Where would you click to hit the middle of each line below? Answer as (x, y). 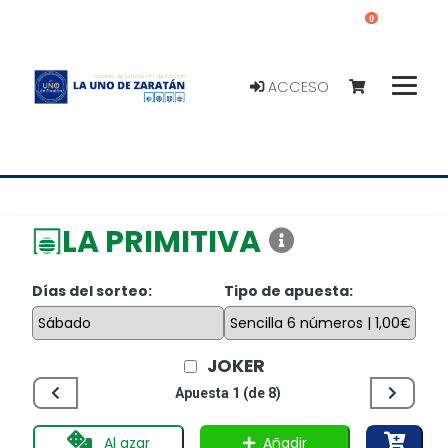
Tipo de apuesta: (288, 290)
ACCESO (297, 86)
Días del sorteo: (92, 290)
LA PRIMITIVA (161, 241)
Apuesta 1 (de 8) (228, 393)
